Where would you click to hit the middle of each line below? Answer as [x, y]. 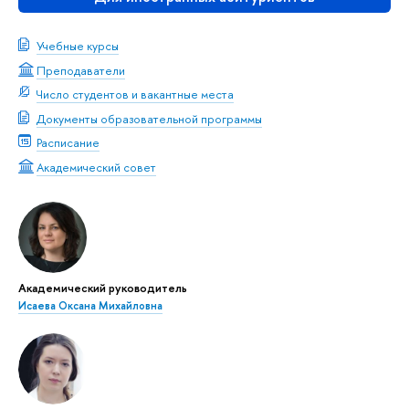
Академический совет [96, 167]
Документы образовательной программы [149, 118]
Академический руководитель [103, 288]
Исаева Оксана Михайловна [90, 306]
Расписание [68, 143]
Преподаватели [81, 70]
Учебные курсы [78, 46]
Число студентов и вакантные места [135, 94]
